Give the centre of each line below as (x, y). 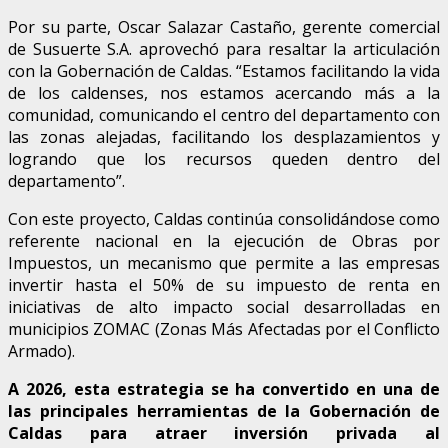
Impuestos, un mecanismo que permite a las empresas (224, 262)
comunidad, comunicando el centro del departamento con (224, 114)
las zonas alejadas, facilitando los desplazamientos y (224, 136)
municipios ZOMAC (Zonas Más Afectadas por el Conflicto (224, 328)
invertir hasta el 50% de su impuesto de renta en (224, 284)
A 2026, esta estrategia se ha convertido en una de (224, 388)
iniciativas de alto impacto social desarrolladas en (224, 306)
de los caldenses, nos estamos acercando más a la (224, 92)
